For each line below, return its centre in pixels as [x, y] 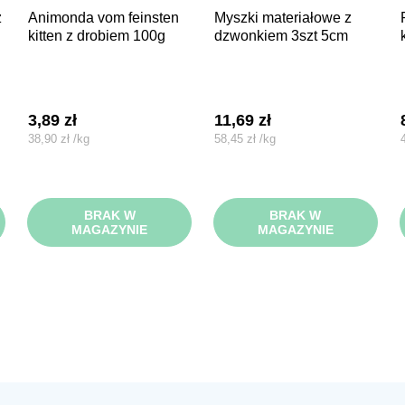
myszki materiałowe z [220, 17]
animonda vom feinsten [33, 17]
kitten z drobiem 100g [97, 35]
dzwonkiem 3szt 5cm [281, 35]
